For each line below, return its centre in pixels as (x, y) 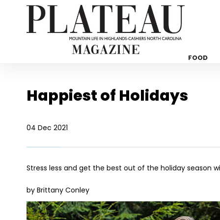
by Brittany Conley (58, 190)
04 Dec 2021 (47, 128)
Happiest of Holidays (107, 96)
